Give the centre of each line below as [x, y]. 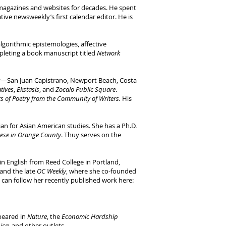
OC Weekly [51, 171]
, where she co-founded [101, 171]
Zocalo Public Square [86, 89]
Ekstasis [28, 89]
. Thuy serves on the [91, 135]
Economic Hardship [89, 216]
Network [108, 53]
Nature [37, 216]
